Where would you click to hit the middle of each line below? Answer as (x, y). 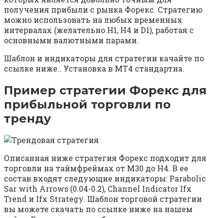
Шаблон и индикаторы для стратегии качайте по (104, 58)
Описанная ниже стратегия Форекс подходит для (105, 158)
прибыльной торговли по (87, 104)
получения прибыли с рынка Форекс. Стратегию (103, 9)
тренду (27, 118)
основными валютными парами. (71, 40)
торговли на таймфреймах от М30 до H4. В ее (96, 168)
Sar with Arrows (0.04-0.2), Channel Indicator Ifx (98, 189)
